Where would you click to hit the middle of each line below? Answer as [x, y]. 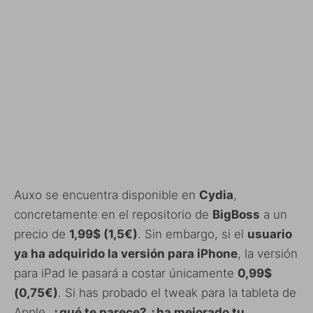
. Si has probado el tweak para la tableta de [177, 292]
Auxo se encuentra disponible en [107, 195]
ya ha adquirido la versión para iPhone [126, 253]
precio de [42, 234]
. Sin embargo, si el [192, 234]
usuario [270, 234]
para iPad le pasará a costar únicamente [126, 273]
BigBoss [236, 214]
